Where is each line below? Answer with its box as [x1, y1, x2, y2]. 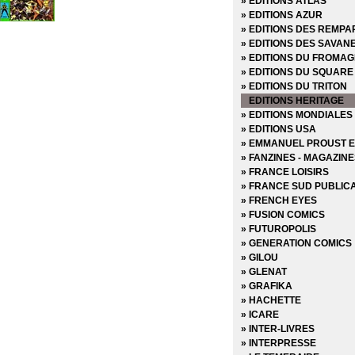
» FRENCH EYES [241, 194, 317, 206]
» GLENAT [241, 265, 287, 277]
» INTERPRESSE [241, 337, 316, 349]
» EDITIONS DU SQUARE [241, 66, 353, 78]
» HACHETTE [241, 294, 301, 306]
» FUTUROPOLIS [241, 223, 316, 235]
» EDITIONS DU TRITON [241, 80, 347, 92]
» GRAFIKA [241, 280, 292, 292]
